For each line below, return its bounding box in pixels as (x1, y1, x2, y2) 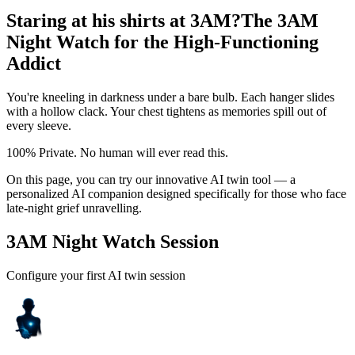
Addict (6, 52, 61, 74)
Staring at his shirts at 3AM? (6, 10, 241, 31)
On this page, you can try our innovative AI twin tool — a (6, 172, 296, 186)
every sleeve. (6, 118, 71, 132)
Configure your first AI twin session (6, 268, 185, 282)
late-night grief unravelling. (6, 200, 142, 215)
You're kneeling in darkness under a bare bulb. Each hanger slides (6, 90, 334, 104)
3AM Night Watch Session (6, 231, 219, 252)
